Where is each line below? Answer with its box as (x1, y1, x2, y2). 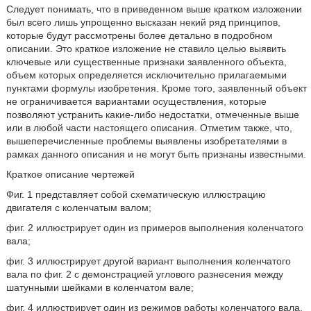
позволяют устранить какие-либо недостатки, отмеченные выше (6, 109, 299, 120)
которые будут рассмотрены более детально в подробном (6, 30, 273, 41)
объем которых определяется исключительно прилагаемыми (6, 69, 287, 81)
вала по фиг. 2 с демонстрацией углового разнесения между (6, 269, 283, 280)
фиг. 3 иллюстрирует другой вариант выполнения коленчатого (6, 255, 291, 267)
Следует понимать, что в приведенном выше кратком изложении (6, 3, 302, 15)
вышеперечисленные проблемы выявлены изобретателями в (6, 135, 287, 146)
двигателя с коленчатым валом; (6, 202, 151, 213)
